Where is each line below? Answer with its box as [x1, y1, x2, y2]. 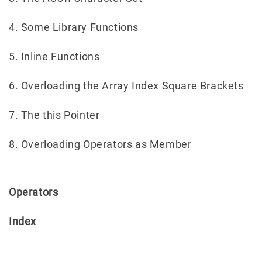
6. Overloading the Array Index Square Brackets [9, 79, 244, 92]
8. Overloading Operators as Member [9, 137, 192, 150]
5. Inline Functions [9, 50, 100, 63]
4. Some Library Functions [9, 20, 139, 33]
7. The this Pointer [9, 108, 100, 121]
